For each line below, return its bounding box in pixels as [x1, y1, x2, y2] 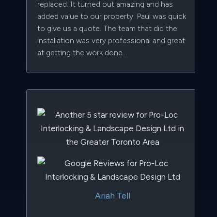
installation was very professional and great [37, 36, 185, 46]
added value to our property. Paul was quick [37, 12, 186, 21]
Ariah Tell [94, 190, 130, 201]
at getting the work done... [37, 48, 127, 58]
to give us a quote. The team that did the [37, 24, 177, 33]
